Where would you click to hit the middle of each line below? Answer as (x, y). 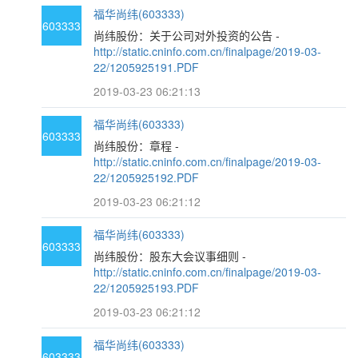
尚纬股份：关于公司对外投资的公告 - (187, 35)
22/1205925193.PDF (147, 288)
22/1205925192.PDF (147, 177)
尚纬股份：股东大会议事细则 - (170, 256)
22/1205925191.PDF (147, 67)
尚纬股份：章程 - (137, 145)
